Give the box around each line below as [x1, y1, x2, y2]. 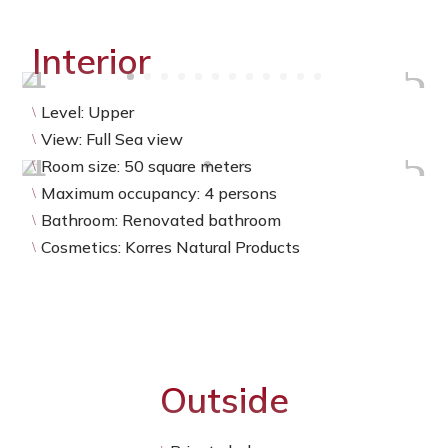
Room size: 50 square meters [41, 156, 253, 177]
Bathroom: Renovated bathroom [41, 210, 282, 231]
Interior [32, 39, 152, 84]
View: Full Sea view [41, 129, 184, 150]
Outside [159, 378, 289, 423]
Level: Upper [41, 102, 135, 123]
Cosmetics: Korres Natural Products [41, 237, 301, 258]
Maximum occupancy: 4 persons [41, 183, 278, 204]
